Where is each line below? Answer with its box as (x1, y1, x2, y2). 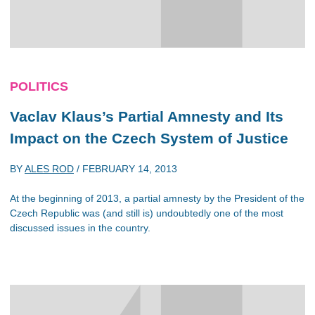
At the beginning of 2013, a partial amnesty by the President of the (10, 192, 304, 204)
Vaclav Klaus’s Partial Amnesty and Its (10, 108, 283, 124)
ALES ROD (25, 162, 74, 174)
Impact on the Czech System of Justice (10, 130, 288, 146)
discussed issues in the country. (10, 221, 150, 233)
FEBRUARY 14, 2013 (82, 162, 177, 174)
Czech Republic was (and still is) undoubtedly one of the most (10, 207, 283, 219)
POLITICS (10, 79, 68, 94)
